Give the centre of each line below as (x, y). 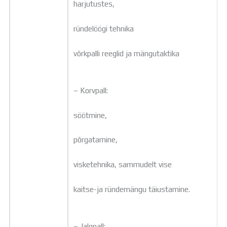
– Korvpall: (91, 90)
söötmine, (90, 115)
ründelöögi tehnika (104, 29)
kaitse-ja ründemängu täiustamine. (132, 189)
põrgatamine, (96, 140)
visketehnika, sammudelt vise (123, 164)
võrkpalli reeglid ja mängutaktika (127, 53)
